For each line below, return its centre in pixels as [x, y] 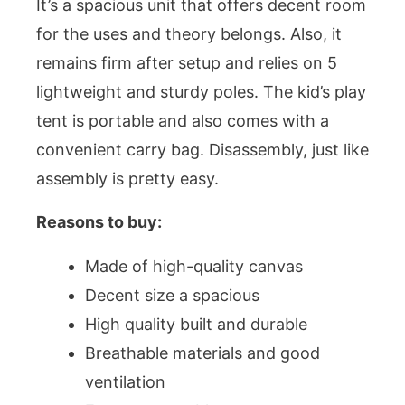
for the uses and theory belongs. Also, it [189, 34]
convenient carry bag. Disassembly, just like [202, 150]
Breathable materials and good [202, 353]
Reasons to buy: [99, 222]
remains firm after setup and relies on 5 [187, 63]
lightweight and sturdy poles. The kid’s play [201, 92]
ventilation [125, 381]
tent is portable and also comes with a [183, 121]
